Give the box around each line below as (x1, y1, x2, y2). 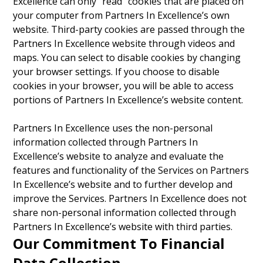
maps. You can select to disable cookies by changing (13, 51, 241, 64)
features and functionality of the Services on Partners (13, 164, 249, 177)
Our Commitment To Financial (13, 234, 225, 253)
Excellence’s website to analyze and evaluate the (13, 150, 224, 163)
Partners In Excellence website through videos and (13, 37, 235, 50)
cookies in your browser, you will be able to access (13, 79, 234, 92)
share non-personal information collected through (13, 206, 237, 219)
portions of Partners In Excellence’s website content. (13, 93, 244, 106)
